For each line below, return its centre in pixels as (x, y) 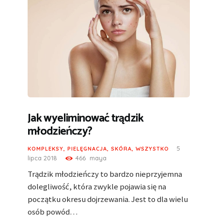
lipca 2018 (42, 158)
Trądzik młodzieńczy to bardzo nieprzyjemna (105, 174)
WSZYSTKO (152, 148)
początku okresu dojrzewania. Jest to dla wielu (108, 199)
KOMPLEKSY (45, 148)
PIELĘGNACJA (87, 148)
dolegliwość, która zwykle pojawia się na (97, 186)
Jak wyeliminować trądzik (85, 119)
